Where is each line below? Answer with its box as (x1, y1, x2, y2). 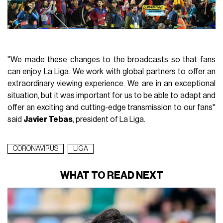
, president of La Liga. (73, 115, 146, 123)
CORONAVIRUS (13, 145, 59, 152)
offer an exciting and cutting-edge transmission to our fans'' (7, 103, 216, 111)
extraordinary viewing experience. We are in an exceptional (7, 79, 216, 88)
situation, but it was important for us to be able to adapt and (7, 91, 216, 100)
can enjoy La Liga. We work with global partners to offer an (7, 67, 216, 76)
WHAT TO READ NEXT (60, 170, 163, 181)
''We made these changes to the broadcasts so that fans (7, 55, 216, 64)
